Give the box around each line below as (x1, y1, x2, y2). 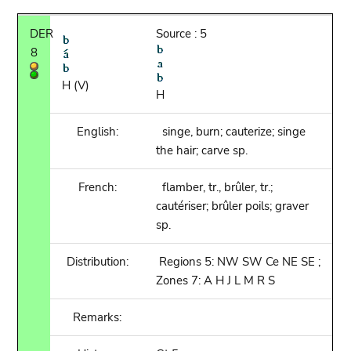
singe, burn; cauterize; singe (156, 124, 306, 139)
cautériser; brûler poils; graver (156, 198, 309, 214)
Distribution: (66, 254, 128, 270)
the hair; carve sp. (156, 143, 248, 158)
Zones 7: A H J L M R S (156, 273, 276, 288)
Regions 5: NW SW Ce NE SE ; (156, 254, 321, 270)
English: (76, 124, 118, 139)
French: (78, 179, 117, 195)
